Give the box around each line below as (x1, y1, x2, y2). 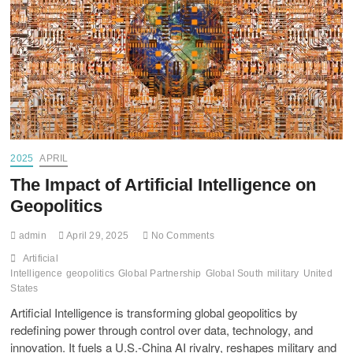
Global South (205, 267, 264, 279)
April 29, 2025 (64, 229, 129, 241)
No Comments (148, 229, 214, 241)
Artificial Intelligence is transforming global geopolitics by (10, 303, 299, 321)
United (303, 267, 333, 279)
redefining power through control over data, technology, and (10, 321, 314, 338)
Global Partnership (118, 267, 202, 279)
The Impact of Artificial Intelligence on (10, 174, 317, 195)
